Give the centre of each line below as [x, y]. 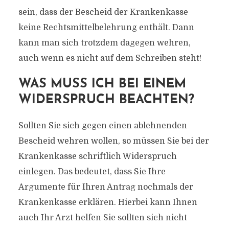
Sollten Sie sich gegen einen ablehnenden [102, 126]
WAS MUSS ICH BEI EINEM [102, 84]
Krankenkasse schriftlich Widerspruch [97, 156]
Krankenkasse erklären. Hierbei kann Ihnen [108, 202]
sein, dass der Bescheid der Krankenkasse [103, 12]
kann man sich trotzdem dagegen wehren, [104, 43]
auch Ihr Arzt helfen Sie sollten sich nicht [102, 218]
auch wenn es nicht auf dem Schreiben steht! [110, 58]
